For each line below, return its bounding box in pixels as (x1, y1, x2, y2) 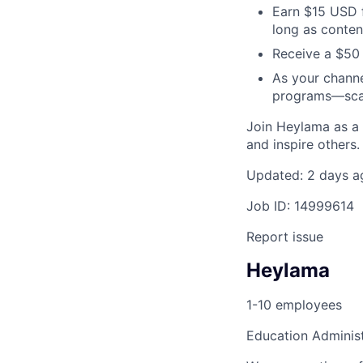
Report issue (246, 228, 323, 245)
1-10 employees (246, 296, 342, 313)
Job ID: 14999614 (246, 198, 354, 214)
